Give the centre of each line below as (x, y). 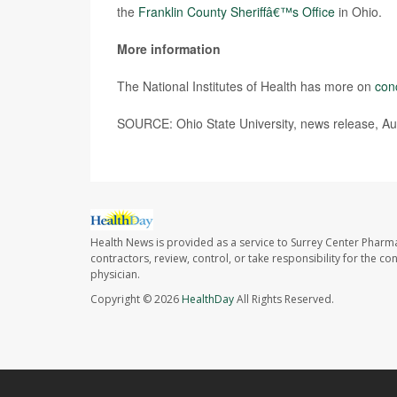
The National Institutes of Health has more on (246, 86)
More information (169, 49)
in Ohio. (358, 12)
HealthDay (208, 300)
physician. (115, 275)
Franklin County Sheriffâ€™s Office (237, 12)
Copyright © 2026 (136, 300)
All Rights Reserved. (284, 300)
